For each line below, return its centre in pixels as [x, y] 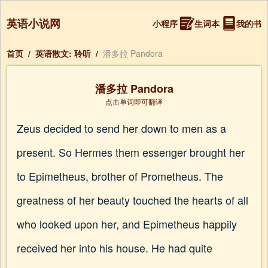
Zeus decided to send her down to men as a [121, 128]
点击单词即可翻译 [134, 101]
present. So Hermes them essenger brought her [131, 152]
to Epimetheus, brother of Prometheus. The [120, 176]
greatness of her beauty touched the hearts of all [133, 200]
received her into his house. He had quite [115, 248]
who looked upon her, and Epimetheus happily [127, 224]
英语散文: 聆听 [63, 53]
